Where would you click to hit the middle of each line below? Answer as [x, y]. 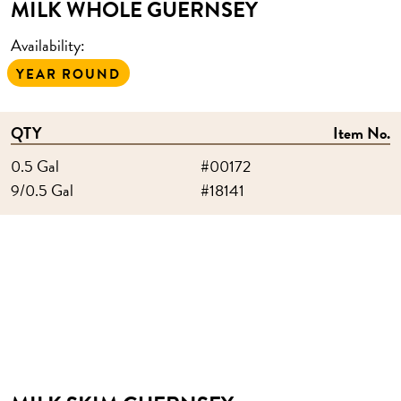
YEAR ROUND [68, 74]
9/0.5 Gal [42, 190]
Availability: [48, 45]
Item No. [362, 133]
